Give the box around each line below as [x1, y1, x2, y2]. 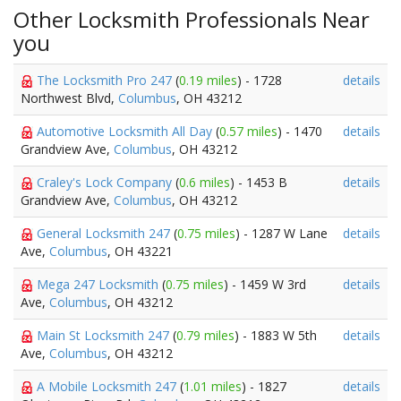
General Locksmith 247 [37, 225, 174, 242]
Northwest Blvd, [21, 90, 118, 107]
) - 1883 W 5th [235, 327, 317, 344]
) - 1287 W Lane [235, 225, 328, 242]
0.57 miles [219, 123, 277, 140]
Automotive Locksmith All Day [37, 123, 216, 140]
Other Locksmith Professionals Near [13, 4, 370, 34]
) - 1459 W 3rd [224, 276, 306, 293]
